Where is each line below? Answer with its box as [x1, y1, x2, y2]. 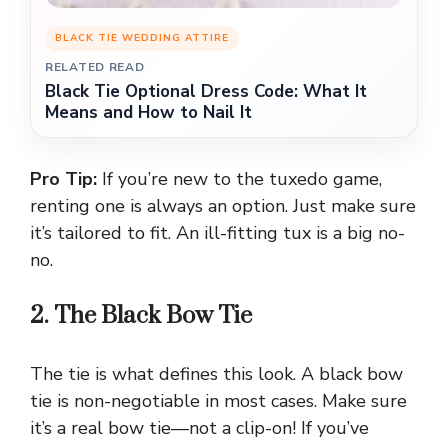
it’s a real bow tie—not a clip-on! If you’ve [30, 416, 369, 441]
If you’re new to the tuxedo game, [97, 167, 382, 192]
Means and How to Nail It [45, 101, 252, 125]
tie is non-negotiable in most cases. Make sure [30, 389, 407, 414]
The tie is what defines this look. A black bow [30, 362, 403, 387]
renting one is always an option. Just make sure [30, 194, 416, 219]
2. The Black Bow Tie [30, 301, 252, 332]
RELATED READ [45, 59, 145, 76]
